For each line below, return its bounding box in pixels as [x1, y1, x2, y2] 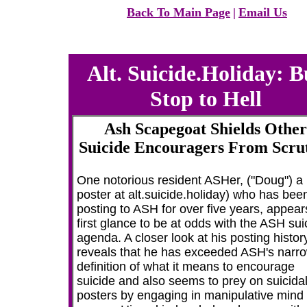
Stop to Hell [149, 86, 262, 111]
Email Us [238, 5, 287, 19]
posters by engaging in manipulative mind [77, 288, 304, 302]
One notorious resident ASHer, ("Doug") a [77, 173, 303, 187]
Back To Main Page [127, 5, 230, 19]
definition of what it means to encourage [77, 260, 295, 273]
